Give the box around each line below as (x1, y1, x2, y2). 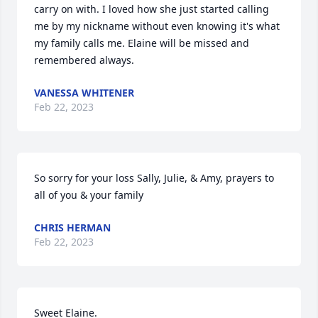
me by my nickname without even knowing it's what (34, 19, 280, 33)
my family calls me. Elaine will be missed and (34, 36, 249, 50)
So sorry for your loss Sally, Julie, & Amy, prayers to (34, 171, 274, 185)
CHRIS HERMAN (34, 221, 111, 234)
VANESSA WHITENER (34, 86, 134, 99)
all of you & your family (34, 188, 143, 202)
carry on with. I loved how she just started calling (34, 2, 269, 16)
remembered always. (34, 53, 134, 67)
